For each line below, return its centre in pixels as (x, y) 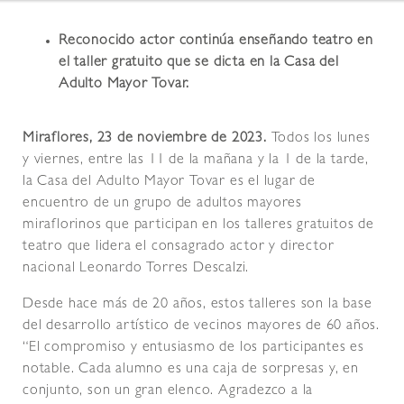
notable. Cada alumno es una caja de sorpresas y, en (191, 370)
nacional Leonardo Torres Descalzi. (136, 269)
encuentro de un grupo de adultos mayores (162, 204)
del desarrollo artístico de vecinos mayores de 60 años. (201, 327)
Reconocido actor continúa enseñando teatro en (216, 42)
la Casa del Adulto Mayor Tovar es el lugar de (169, 183)
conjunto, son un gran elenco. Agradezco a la (168, 392)
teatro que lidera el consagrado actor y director (179, 248)
